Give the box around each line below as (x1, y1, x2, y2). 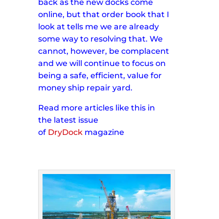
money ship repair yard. (38, 83, 133, 93)
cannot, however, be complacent (38, 46, 170, 56)
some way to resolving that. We (38, 34, 163, 44)
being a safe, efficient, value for (38, 71, 162, 81)
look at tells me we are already (38, 22, 159, 32)
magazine (83, 128, 125, 137)
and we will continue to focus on (38, 59, 166, 68)
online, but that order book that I (38, 10, 170, 20)
